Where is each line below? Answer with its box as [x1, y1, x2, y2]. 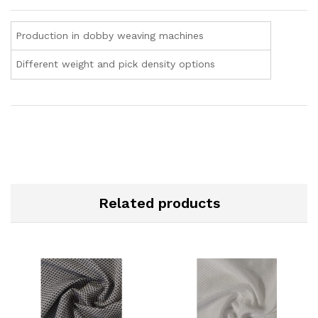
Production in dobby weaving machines [16, 30, 204, 42]
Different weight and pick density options [16, 58, 216, 70]
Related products [98, 194, 220, 212]
